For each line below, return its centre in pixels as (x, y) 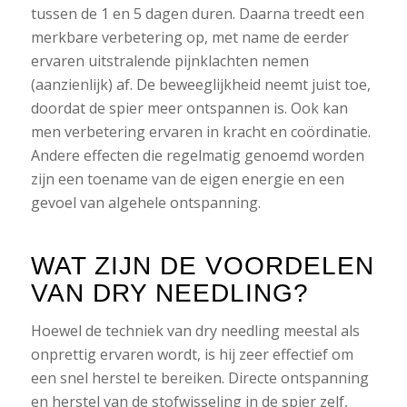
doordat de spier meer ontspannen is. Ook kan (189, 108)
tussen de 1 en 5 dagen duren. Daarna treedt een (197, 13)
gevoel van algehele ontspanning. (145, 202)
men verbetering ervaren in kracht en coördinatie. (200, 131)
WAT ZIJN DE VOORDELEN (202, 265)
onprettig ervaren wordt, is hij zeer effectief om (192, 355)
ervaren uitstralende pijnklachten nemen (169, 60)
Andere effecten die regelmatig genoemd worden (197, 155)
